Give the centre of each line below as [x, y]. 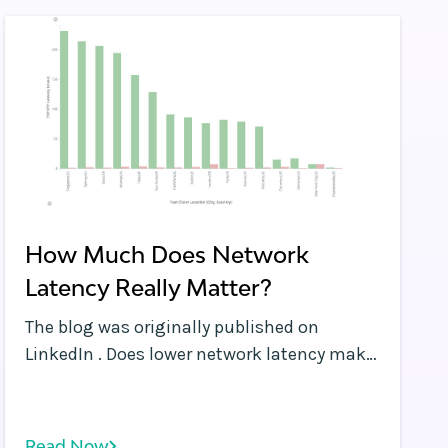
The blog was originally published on [172, 327]
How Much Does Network [167, 254]
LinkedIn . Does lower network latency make [66, 354]
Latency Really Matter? [149, 287]
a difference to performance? [142, 381]
